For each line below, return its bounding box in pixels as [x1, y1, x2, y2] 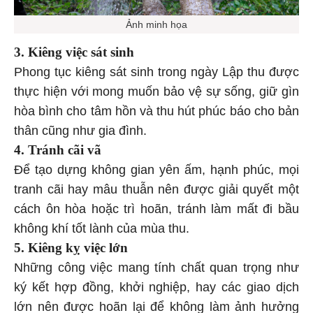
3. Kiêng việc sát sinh [14, 47, 134, 62]
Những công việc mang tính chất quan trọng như [14, 263, 299, 277]
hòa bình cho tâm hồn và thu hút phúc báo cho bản [14, 106, 299, 121]
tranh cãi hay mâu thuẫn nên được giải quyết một [14, 184, 299, 199]
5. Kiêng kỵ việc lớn [14, 242, 128, 258]
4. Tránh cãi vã [14, 145, 101, 160]
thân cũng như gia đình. [14, 126, 147, 140]
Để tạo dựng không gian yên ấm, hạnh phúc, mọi [14, 165, 299, 180]
